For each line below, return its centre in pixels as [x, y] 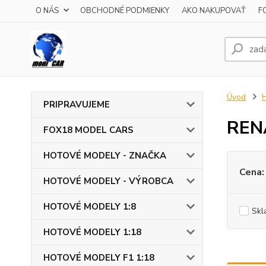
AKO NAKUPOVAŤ [214, 11]
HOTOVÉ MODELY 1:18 [92, 232]
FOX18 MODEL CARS [88, 130]
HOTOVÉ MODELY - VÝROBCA [108, 181]
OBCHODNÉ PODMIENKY [125, 11]
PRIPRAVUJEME [77, 104]
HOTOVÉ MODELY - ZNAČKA [105, 156]
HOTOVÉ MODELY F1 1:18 [99, 258]
